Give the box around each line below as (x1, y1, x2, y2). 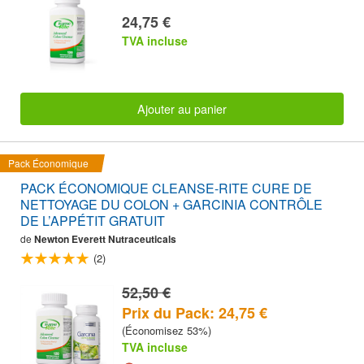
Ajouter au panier (137, 99, 227, 117)
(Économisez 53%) (122, 323, 211, 339)
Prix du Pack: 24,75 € (122, 302, 267, 324)
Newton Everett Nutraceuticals (34, 232, 176, 247)
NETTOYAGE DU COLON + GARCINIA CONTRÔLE (20, 195, 323, 214)
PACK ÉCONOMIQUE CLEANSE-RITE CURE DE (20, 179, 312, 198)
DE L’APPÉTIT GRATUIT (20, 211, 165, 231)
